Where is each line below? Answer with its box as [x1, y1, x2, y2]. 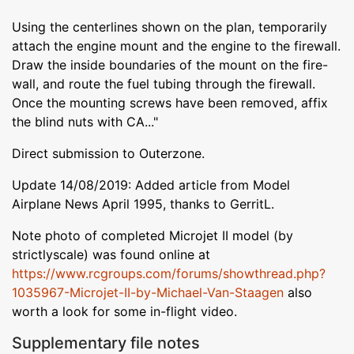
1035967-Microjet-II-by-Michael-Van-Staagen [12, 284, 284, 300]
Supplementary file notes [12, 333, 200, 352]
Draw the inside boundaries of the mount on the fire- [12, 56, 328, 73]
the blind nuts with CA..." [12, 113, 158, 130]
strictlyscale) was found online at [12, 246, 210, 262]
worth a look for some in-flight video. [12, 303, 237, 319]
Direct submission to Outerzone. [12, 145, 205, 161]
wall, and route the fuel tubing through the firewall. [12, 75, 315, 92]
